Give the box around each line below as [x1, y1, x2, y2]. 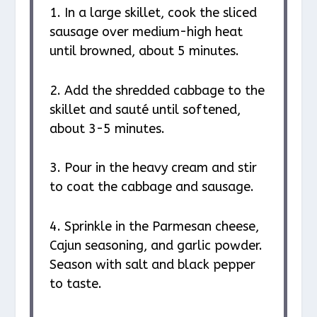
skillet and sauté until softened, [49, 101, 241, 117]
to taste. [49, 276, 102, 292]
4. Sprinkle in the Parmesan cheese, [49, 219, 259, 235]
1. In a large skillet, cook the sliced [49, 4, 257, 21]
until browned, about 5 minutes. [49, 42, 239, 59]
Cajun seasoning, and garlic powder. [49, 238, 263, 254]
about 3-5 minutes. [49, 120, 165, 137]
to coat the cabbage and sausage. [49, 179, 254, 195]
